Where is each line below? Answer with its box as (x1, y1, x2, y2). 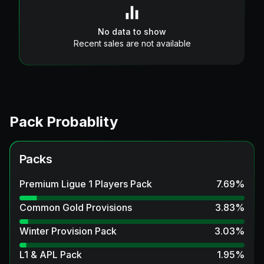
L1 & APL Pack (19, 248, 82, 260)
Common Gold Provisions (19, 201, 132, 213)
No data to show (98, 26, 166, 37)
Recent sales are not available (73, 38, 191, 48)
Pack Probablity (9, 113, 118, 130)
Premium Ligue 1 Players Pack (19, 177, 152, 190)
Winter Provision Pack (19, 225, 117, 237)
